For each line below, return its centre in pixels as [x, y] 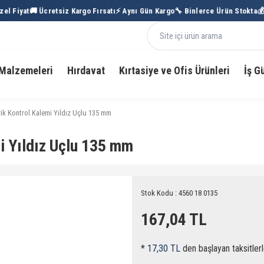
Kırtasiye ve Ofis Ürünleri [174, 70]
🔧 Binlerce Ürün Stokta [209, 11]
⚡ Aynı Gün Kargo [138, 11]
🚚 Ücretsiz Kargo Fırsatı [66, 11]
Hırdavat [86, 70]
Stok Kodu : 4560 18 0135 [179, 193]
